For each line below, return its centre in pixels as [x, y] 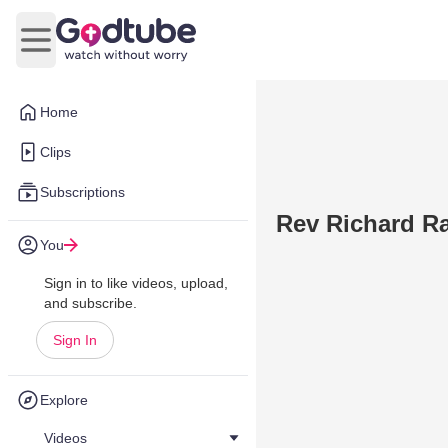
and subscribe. [90, 303]
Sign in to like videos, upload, [136, 283]
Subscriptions [82, 192]
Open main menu [95, 50]
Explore [64, 400]
